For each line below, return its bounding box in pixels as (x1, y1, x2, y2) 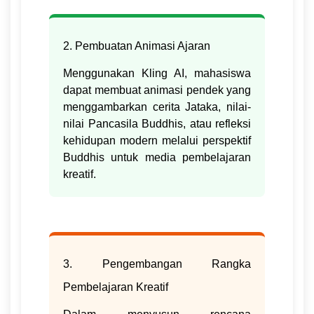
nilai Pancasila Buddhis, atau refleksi (63, 118, 251, 130)
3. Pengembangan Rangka (63, 258, 251, 271)
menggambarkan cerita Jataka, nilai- (63, 101, 251, 114)
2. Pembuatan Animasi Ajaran (63, 40, 210, 53)
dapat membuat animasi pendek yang (63, 84, 251, 97)
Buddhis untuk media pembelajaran (63, 151, 251, 164)
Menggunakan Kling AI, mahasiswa (63, 67, 251, 80)
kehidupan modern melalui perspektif (63, 135, 251, 147)
